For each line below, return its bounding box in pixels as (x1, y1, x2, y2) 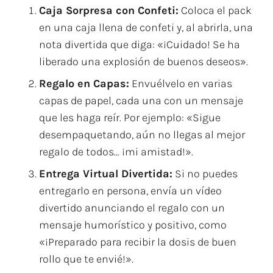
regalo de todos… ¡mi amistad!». (39, 145, 193, 158)
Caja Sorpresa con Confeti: (39, 4, 179, 17)
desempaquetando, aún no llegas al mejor (39, 128, 245, 141)
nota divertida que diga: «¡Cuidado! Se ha (39, 38, 240, 51)
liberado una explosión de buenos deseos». (39, 55, 248, 68)
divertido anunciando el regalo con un (39, 201, 225, 214)
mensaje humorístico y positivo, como (39, 218, 227, 232)
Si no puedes (172, 167, 238, 180)
